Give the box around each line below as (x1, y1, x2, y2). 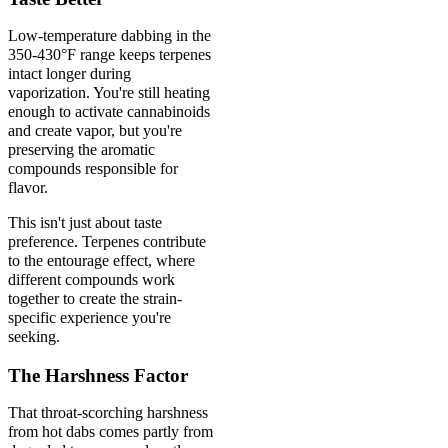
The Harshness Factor (8, 364, 188, 386)
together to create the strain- (8, 289, 182, 307)
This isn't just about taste (8, 213, 162, 231)
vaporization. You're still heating (8, 83, 210, 101)
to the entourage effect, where (8, 251, 195, 269)
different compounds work (8, 270, 175, 288)
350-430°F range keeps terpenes (8, 45, 211, 63)
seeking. (8, 327, 60, 345)
